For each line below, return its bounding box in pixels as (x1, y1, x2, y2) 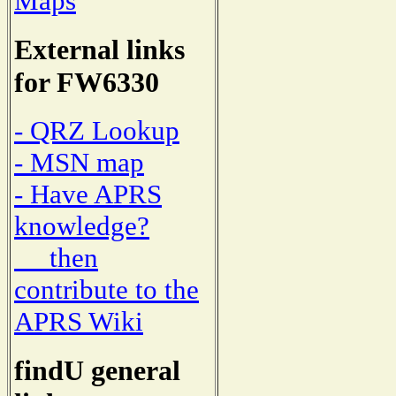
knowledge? (14, 210, 149, 242)
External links (14, 33, 185, 65)
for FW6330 (14, 65, 159, 98)
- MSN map (14, 147, 144, 179)
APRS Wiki (14, 306, 143, 338)
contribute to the (14, 274, 199, 306)
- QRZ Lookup (14, 115, 179, 147)
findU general (14, 354, 180, 387)
